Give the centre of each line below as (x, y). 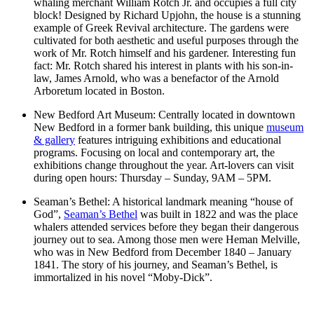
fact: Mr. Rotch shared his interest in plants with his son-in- (163, 65)
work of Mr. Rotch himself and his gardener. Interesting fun (165, 53)
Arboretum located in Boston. (99, 90)
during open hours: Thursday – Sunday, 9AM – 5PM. (152, 177)
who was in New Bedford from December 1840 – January (163, 252)
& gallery (54, 139)
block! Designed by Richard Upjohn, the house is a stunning (167, 15)
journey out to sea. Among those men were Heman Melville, (167, 239)
